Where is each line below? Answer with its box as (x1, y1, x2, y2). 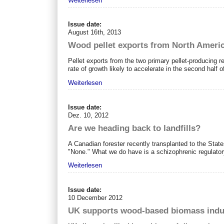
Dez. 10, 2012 (68, 111, 109, 119)
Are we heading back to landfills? (68, 123, 201, 133)
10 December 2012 (68, 194, 123, 202)
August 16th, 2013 (68, 28, 121, 36)
